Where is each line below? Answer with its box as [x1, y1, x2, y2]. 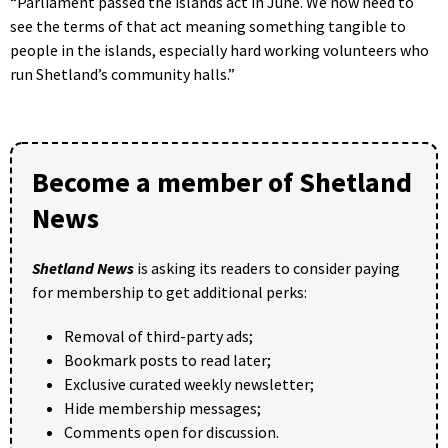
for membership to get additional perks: [32, 282, 307, 303]
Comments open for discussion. [64, 422, 279, 443]
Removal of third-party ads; [64, 326, 253, 347]
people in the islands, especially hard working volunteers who [10, 40, 429, 61]
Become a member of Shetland [32, 164, 412, 201]
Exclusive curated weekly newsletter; [64, 374, 314, 395]
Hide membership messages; [64, 398, 261, 419]
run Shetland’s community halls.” [10, 64, 235, 85]
